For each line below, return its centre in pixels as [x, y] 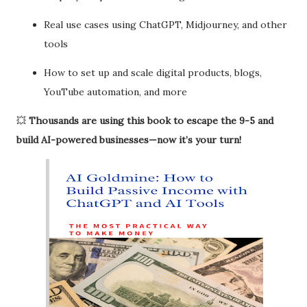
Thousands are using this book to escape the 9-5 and [151, 121]
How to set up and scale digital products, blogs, [153, 73]
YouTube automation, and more [115, 92]
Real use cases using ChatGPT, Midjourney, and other [165, 25]
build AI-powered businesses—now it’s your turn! [129, 140]
